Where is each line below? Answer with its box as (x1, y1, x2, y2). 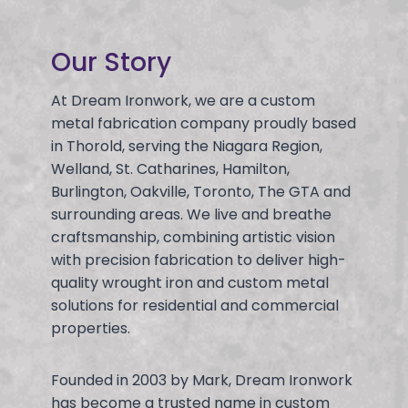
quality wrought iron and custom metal (51, 271, 329, 293)
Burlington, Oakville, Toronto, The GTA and (51, 180, 351, 202)
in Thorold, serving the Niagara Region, (51, 135, 322, 157)
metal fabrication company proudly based (51, 112, 356, 134)
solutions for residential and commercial (51, 294, 339, 316)
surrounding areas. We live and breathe (51, 203, 331, 225)
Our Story (51, 44, 171, 80)
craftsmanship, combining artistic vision (51, 226, 335, 248)
